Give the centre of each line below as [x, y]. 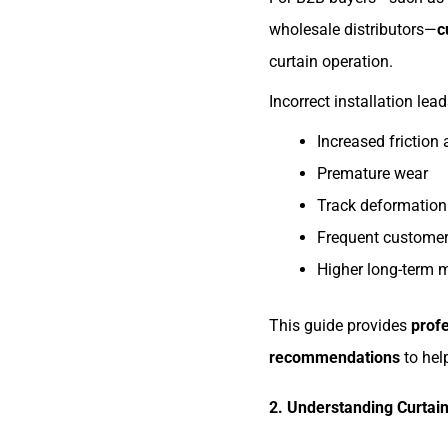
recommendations [334, 358]
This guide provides [339, 326]
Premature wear [372, 174]
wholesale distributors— [352, 30]
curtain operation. [330, 62]
